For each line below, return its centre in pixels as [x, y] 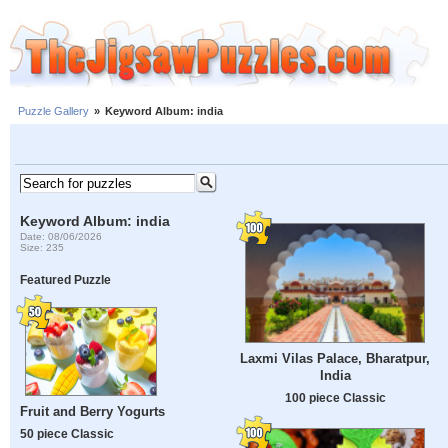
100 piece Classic [335, 398]
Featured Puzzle [66, 280]
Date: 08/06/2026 [61, 236]
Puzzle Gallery [53, 111]
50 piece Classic [67, 434]
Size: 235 [42, 247]
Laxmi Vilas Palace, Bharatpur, [335, 359]
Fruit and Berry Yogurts [93, 412]
